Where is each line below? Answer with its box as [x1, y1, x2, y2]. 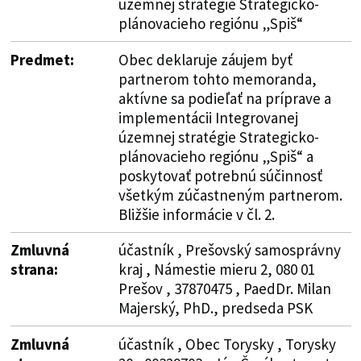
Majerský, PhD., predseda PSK [118, 297, 313, 317]
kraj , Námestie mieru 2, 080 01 [118, 259, 315, 279]
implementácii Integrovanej [118, 107, 298, 127]
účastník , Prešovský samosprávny [118, 239, 341, 259]
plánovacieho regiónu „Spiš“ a [118, 146, 313, 166]
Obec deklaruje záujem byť [118, 49, 293, 69]
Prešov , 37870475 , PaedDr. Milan [118, 278, 331, 298]
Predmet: [10, 49, 74, 69]
